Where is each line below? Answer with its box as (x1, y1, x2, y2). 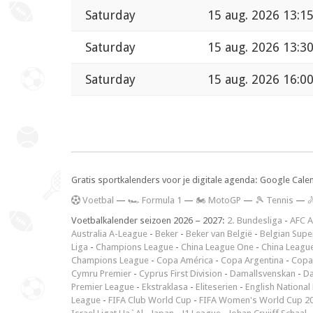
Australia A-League (71, 228, 147, 240)
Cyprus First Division (139, 268, 222, 279)
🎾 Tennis (255, 195, 293, 206)
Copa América (156, 255, 213, 266)
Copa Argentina (221, 255, 284, 266)
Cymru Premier (71, 268, 131, 279)
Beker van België (186, 228, 252, 240)
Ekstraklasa (142, 282, 188, 293)
